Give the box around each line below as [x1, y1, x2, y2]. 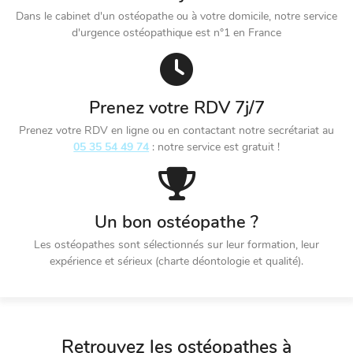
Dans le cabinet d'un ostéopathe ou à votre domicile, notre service [15, 9, 338, 24]
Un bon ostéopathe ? [95, 210, 258, 234]
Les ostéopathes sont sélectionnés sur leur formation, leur [34, 237, 319, 252]
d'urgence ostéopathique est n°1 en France [71, 25, 282, 40]
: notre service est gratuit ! [149, 139, 280, 154]
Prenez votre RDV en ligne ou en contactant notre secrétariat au [19, 123, 334, 138]
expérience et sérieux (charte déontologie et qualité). [49, 254, 304, 269]
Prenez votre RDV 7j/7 [88, 96, 265, 120]
